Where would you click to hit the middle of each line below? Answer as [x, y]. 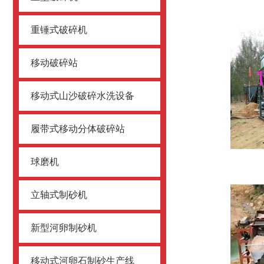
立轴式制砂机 [59, 195]
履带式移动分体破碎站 [78, 129]
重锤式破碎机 [59, 30]
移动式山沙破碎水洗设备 [82, 96]
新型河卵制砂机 [64, 228]
